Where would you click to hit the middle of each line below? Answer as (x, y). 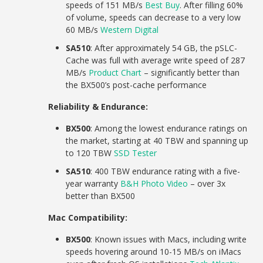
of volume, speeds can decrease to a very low (154, 17)
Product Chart (115, 72)
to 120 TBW (90, 153)
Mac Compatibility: (88, 217)
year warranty (93, 183)
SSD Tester (136, 153)
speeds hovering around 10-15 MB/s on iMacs (154, 251)
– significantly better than (191, 72)
